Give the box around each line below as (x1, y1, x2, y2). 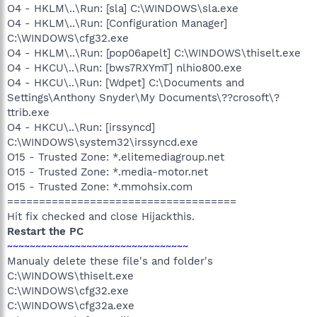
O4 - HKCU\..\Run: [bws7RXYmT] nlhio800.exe (7, 62, 242, 74)
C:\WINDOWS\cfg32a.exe (7, 299, 134, 312)
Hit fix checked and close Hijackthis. (7, 210, 195, 223)
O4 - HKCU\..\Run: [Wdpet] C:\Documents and (7, 76, 244, 89)
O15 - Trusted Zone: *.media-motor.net (7, 166, 208, 178)
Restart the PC (7, 225, 83, 238)
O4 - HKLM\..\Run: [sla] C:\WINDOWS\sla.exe (7, 2, 238, 15)
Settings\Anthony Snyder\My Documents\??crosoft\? (7, 91, 279, 104)
